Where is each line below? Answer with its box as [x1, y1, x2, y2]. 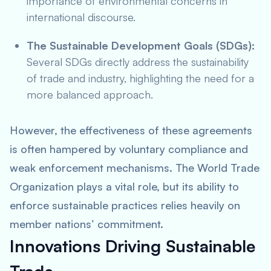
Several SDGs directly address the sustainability [27, 55, 249, 68]
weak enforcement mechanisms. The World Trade [10, 161, 260, 174]
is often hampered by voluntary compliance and [10, 142, 248, 155]
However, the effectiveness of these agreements [10, 123, 252, 137]
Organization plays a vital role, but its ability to [10, 180, 239, 193]
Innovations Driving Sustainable [10, 235, 255, 256]
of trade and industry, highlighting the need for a [27, 71, 254, 85]
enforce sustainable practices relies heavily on [10, 198, 240, 212]
